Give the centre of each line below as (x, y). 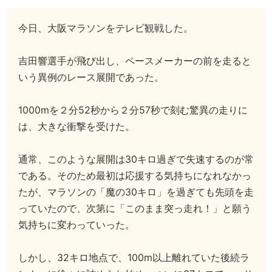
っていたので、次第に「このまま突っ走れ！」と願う (135, 208)
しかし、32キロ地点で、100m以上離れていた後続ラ (134, 257)
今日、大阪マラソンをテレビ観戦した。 (106, 28)
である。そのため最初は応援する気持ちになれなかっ (135, 175)
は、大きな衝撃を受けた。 (76, 126)
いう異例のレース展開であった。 (91, 77)
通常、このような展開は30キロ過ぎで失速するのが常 (136, 159)
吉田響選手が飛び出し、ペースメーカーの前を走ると (135, 61)
